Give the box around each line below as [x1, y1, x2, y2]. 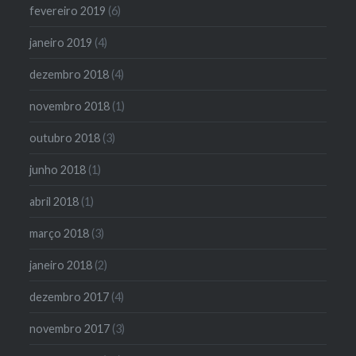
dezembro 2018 [29, 67, 110, 81]
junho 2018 [29, 162, 87, 176]
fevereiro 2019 [29, 3, 106, 17]
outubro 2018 [29, 130, 101, 145]
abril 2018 [29, 194, 79, 208]
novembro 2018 [29, 99, 110, 113]
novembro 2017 [29, 321, 110, 335]
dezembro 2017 [29, 289, 110, 304]
